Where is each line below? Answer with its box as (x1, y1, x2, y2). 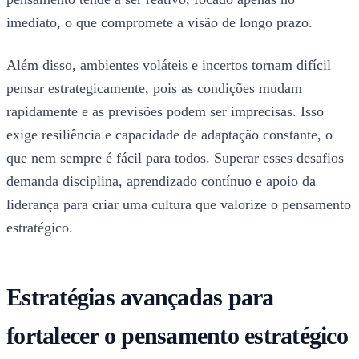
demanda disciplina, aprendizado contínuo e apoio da (6, 173, 316, 190)
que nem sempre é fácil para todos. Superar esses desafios (6, 150, 344, 167)
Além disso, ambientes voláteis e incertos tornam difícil (6, 57, 331, 74)
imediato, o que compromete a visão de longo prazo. (6, 14, 313, 31)
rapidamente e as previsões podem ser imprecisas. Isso (6, 103, 324, 120)
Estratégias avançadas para (6, 284, 274, 311)
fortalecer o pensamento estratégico (6, 322, 348, 349)
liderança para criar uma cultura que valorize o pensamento (6, 196, 351, 213)
